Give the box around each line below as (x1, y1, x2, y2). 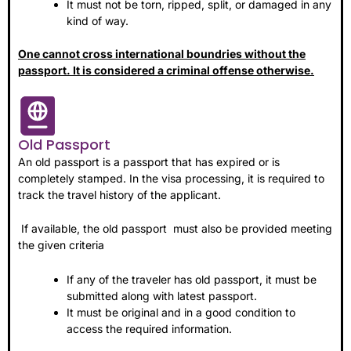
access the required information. (67, 321, 232, 335)
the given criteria (18, 238, 104, 252)
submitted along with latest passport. (67, 288, 257, 302)
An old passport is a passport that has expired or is (18, 154, 280, 168)
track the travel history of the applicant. (18, 187, 227, 201)
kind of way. (67, 14, 128, 28)
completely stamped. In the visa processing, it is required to (18, 171, 324, 185)
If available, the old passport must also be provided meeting (18, 222, 332, 236)
